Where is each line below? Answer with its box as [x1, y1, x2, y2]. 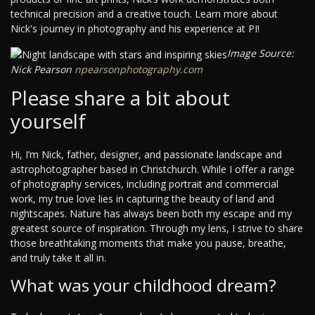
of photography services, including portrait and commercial [11, 177, 278, 191]
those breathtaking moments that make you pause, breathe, [11, 236, 286, 250]
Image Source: [227, 46, 294, 60]
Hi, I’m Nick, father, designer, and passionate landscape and [11, 148, 282, 162]
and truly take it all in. [11, 251, 106, 265]
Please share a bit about [11, 84, 230, 112]
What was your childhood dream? [11, 274, 276, 297]
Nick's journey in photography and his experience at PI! [11, 22, 259, 36]
